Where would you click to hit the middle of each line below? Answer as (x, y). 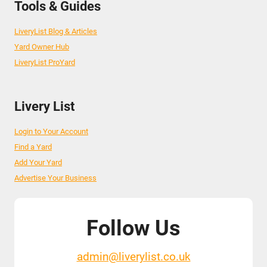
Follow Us (133, 228)
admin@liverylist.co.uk (133, 256)
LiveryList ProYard (45, 62)
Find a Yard (33, 147)
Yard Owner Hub (42, 46)
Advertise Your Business (55, 178)
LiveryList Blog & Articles (56, 31)
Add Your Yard (38, 162)
